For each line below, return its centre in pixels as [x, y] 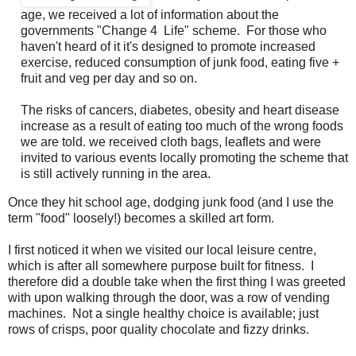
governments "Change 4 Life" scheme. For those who [173, 30]
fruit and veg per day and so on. [108, 78]
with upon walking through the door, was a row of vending [169, 297]
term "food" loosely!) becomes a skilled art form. [141, 218]
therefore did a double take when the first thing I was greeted [177, 281]
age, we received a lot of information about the [149, 14]
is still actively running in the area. [115, 173]
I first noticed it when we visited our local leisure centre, [162, 250]
